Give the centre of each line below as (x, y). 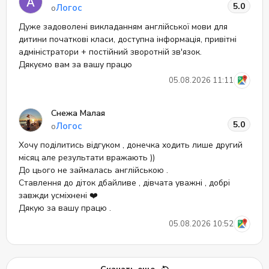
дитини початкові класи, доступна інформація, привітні (128, 39)
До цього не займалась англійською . (93, 170)
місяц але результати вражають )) (87, 158)
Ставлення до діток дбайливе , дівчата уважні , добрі (124, 183)
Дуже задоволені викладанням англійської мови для (123, 27)
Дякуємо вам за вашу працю (75, 65)
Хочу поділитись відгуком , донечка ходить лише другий (131, 145)
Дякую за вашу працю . (65, 208)
